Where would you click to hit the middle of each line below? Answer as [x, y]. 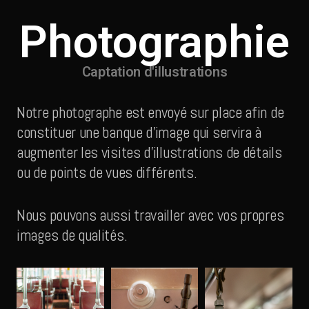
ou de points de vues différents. [107, 173]
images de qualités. [72, 235]
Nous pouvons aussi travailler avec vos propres [150, 215]
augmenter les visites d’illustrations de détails [149, 153]
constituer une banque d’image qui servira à [139, 133]
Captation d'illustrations [154, 72]
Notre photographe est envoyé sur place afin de [150, 113]
